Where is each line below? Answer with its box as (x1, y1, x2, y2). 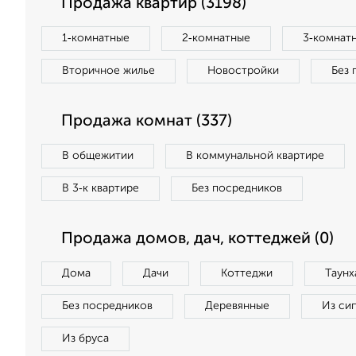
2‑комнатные (182, 33, 250, 44)
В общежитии (62, 150, 133, 161)
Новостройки (207, 65, 279, 76)
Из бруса (62, 333, 109, 344)
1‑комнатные (62, 33, 130, 44)
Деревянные (205, 300, 269, 311)
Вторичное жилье (62, 65, 155, 76)
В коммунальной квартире (186, 150, 324, 161)
